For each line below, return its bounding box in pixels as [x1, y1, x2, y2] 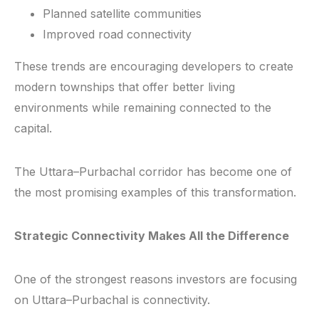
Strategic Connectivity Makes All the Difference [14, 229, 289, 244]
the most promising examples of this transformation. [14, 185, 296, 200]
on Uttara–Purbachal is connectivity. [14, 293, 210, 308]
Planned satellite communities [43, 6, 202, 21]
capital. [14, 121, 52, 136]
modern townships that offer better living [14, 80, 235, 95]
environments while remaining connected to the [14, 100, 271, 115]
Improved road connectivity [43, 27, 192, 42]
